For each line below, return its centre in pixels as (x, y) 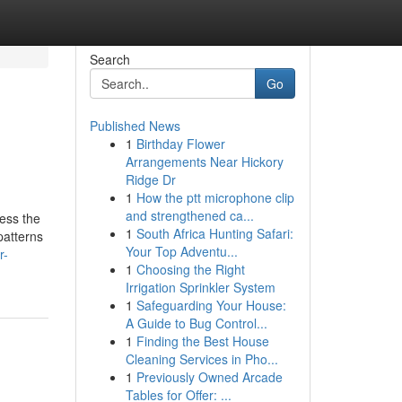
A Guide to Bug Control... (196, 323)
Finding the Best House (202, 341)
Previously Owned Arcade (209, 377)
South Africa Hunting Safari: (214, 233)
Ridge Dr (150, 179)
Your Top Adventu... (181, 251)
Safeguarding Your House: (211, 305)
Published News (135, 126)
